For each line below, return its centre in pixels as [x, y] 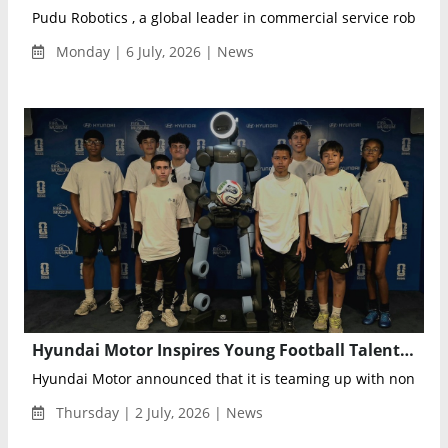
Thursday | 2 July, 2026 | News [157, 412]
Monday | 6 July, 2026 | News [153, 51]
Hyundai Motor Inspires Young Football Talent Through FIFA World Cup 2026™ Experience [407, 349]
